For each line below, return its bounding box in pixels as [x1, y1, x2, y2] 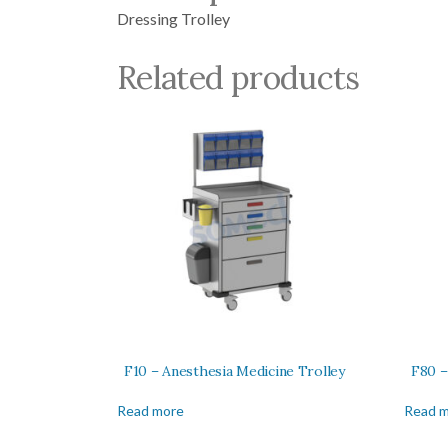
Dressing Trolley [117, 9, 230, 29]
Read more [117, 402, 184, 420]
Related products [117, 57, 360, 99]
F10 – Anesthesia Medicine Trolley [124, 362, 345, 381]
